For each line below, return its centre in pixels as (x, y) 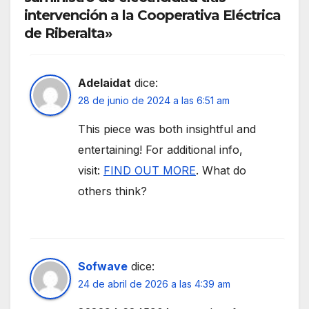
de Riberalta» (68, 33)
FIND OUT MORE (150, 170)
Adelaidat (104, 82)
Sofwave (103, 267)
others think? (112, 191)
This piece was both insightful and (167, 129)
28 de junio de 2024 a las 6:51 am (154, 100)
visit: (91, 170)
